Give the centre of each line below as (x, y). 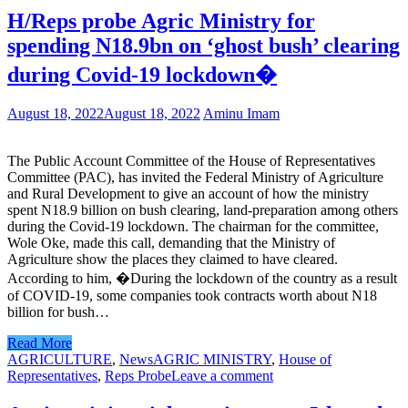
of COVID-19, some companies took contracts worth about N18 (192, 296)
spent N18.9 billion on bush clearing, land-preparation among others (203, 210)
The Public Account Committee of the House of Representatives (191, 161)
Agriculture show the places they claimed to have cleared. (173, 260)
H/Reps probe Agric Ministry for (161, 20)
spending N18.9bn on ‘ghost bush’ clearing (204, 45)
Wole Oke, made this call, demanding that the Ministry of (171, 243)
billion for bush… (58, 312)
